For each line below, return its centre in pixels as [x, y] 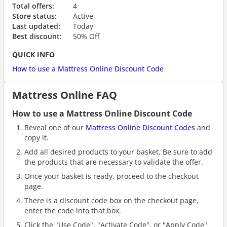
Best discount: [37, 36]
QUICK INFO [33, 54]
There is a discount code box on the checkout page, [111, 200]
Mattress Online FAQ [65, 95]
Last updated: [36, 26]
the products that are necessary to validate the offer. [114, 162]
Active [83, 16]
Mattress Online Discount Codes [140, 127]
